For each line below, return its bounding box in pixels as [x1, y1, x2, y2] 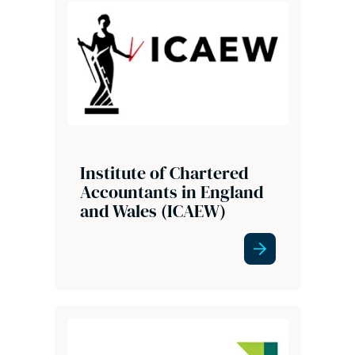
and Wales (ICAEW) [79, 199, 226, 223]
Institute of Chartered [79, 161, 249, 185]
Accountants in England [79, 180, 264, 204]
